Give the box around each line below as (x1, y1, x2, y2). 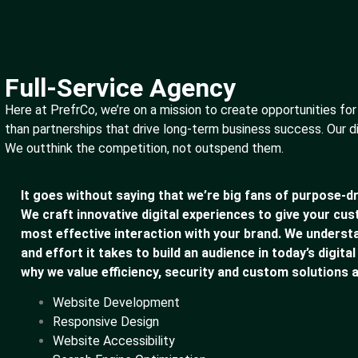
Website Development (53, 295, 183, 311)
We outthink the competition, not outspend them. (5, 141, 284, 157)
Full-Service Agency (5, 73, 236, 104)
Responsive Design (53, 314, 159, 330)
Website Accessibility (53, 333, 175, 349)
